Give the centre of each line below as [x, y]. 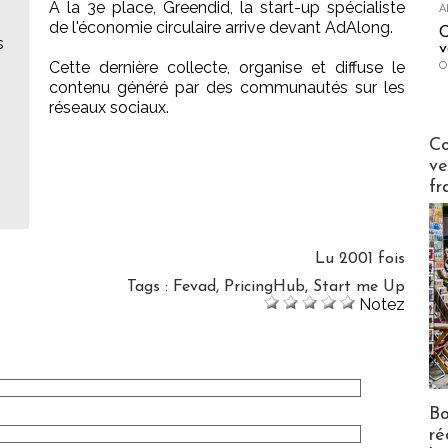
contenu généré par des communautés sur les [227, 88]
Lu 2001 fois [360, 259]
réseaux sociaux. [109, 108]
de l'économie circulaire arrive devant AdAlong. [221, 28]
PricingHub [264, 287]
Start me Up [359, 287]
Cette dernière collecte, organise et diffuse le [227, 68]
